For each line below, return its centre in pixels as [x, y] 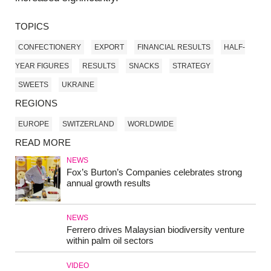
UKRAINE [78, 84]
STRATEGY [191, 66]
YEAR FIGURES [42, 66]
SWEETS [33, 84]
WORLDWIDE [151, 124]
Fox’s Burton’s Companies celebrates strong [154, 172]
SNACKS [144, 66]
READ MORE [43, 143]
